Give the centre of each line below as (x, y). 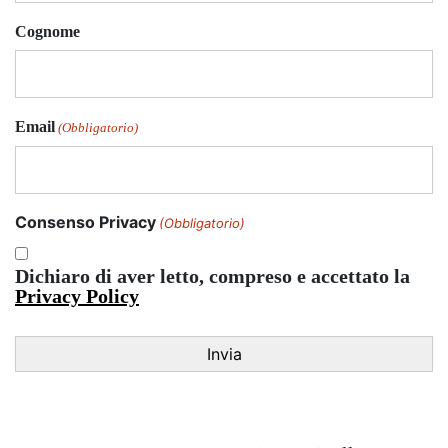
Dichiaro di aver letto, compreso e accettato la (212, 276)
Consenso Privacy (85, 222)
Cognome (47, 32)
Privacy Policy (77, 296)
